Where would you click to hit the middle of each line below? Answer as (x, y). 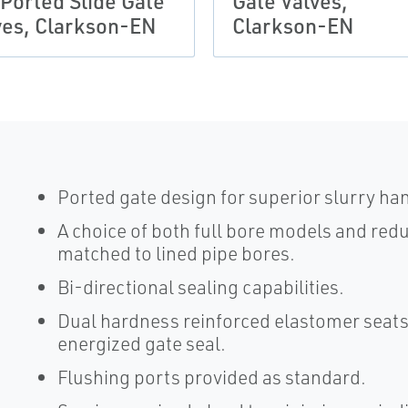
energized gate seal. (141, 343)
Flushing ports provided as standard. (211, 377)
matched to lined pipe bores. (176, 253)
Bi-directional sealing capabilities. (200, 287)
